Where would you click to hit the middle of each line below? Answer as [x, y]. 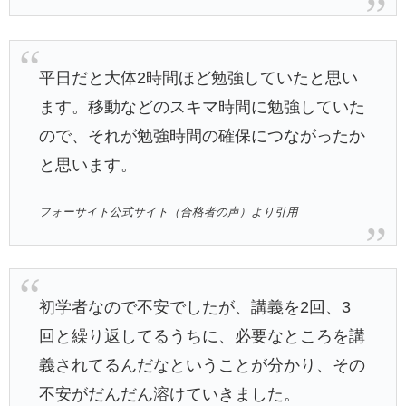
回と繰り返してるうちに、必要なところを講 [203, 336]
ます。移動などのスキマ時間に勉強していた [203, 106]
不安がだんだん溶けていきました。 [170, 394]
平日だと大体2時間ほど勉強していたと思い [199, 77]
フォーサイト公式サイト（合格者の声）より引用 [169, 212]
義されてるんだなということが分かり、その [203, 365]
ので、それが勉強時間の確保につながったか [203, 135]
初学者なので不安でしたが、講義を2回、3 [195, 307]
